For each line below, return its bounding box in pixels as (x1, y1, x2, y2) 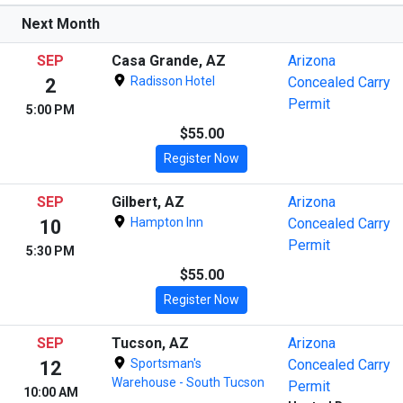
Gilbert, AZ (112, 193, 184, 210)
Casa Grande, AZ (112, 51, 226, 69)
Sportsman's (127, 355, 201, 371)
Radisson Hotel (127, 73, 215, 88)
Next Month (22, 14, 100, 32)
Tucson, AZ (112, 334, 189, 352)
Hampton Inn (127, 214, 203, 229)
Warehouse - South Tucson (112, 374, 264, 390)
